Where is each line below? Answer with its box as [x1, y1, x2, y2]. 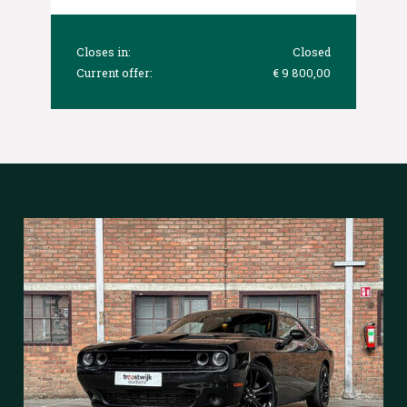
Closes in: [76, 45, 132, 60]
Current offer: [76, 65, 154, 81]
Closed [292, 45, 331, 60]
